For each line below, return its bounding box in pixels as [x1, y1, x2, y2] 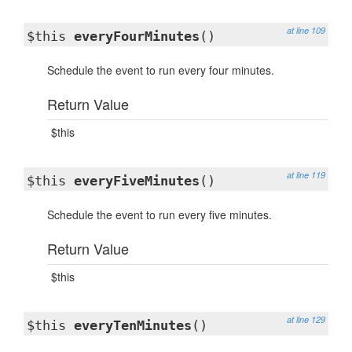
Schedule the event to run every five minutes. [47, 207, 272, 222]
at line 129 [287, 313, 325, 325]
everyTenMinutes [74, 317, 192, 333]
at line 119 [287, 169, 325, 181]
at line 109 [287, 24, 325, 36]
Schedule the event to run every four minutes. [47, 62, 274, 78]
